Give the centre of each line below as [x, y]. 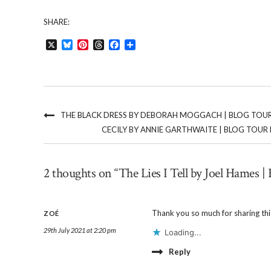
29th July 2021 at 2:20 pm [80, 230]
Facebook [141, 44]
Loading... [183, 232]
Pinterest [107, 44]
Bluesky [89, 44]
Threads [121, 44]
